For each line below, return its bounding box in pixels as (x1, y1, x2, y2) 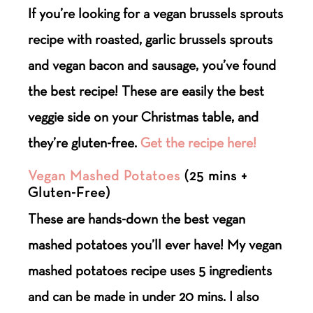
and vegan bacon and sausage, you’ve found (28, 56, 277, 73)
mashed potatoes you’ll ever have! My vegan (28, 235, 282, 253)
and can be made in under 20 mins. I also (28, 287, 260, 305)
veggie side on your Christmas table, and (28, 108, 259, 125)
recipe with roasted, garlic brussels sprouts (28, 30, 273, 48)
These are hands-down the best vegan (28, 210, 246, 227)
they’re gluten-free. (28, 133, 141, 151)
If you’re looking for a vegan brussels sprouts (28, 4, 284, 22)
